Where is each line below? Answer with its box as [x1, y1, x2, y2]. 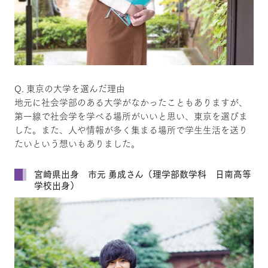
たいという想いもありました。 [14, 136, 140, 151]
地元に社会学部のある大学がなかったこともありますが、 [14, 95, 248, 109]
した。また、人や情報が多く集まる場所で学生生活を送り [14, 123, 248, 137]
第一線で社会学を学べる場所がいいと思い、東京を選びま [14, 109, 248, 123]
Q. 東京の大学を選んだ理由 [14, 81, 125, 96]
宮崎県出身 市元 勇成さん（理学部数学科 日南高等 [33, 166, 251, 181]
